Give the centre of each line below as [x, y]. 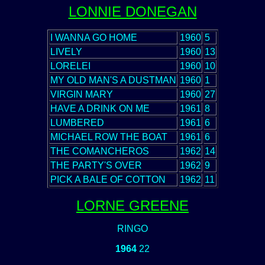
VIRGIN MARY [81, 94]
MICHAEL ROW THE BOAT [109, 137]
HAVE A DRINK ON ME [100, 109]
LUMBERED [77, 123]
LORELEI [70, 66]
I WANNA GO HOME [93, 38]
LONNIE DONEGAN [132, 12]
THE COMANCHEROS [99, 151]
